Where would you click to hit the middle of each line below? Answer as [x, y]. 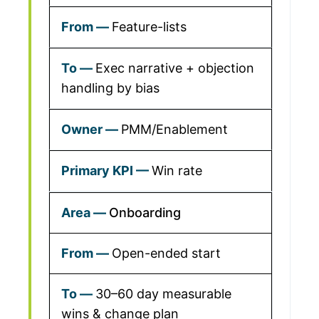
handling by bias [110, 88]
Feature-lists [149, 27]
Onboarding [145, 213]
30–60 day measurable [163, 294]
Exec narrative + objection [175, 68]
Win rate [177, 171]
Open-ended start [166, 253]
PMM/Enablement [174, 129]
